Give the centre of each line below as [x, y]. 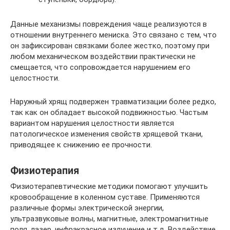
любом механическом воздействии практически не [103, 56]
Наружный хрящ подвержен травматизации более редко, [113, 101]
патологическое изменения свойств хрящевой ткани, [107, 134]
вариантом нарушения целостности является [92, 123]
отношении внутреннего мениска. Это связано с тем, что [113, 35]
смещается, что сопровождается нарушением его [100, 67]
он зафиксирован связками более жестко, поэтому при [110, 45]
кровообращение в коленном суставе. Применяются [105, 197]
